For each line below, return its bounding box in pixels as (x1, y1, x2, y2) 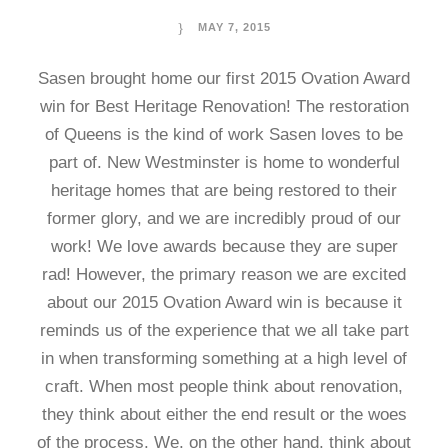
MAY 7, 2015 (198, 21, 271, 33)
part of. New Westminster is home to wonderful (48, 153, 400, 172)
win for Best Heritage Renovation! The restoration (39, 97, 409, 116)
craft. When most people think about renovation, (45, 377, 403, 396)
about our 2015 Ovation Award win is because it (46, 293, 402, 312)
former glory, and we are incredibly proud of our (47, 209, 401, 228)
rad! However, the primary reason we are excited (42, 265, 406, 284)
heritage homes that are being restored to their (51, 181, 397, 200)
